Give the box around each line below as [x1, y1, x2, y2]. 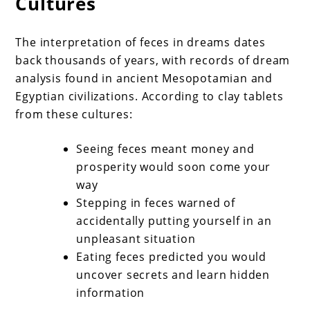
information [76, 284, 145, 300]
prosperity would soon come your [76, 158, 271, 174]
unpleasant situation [76, 230, 196, 246]
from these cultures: [15, 106, 133, 122]
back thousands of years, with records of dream [15, 52, 291, 68]
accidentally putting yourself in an [76, 212, 272, 228]
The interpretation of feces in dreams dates [15, 34, 266, 50]
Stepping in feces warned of [76, 194, 236, 210]
